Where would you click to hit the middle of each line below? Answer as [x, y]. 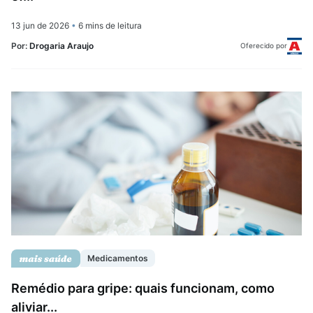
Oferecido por [264, 46]
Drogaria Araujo [61, 46]
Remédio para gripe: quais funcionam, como [143, 288]
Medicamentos [118, 259]
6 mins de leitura [109, 25]
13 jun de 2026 [41, 25]
